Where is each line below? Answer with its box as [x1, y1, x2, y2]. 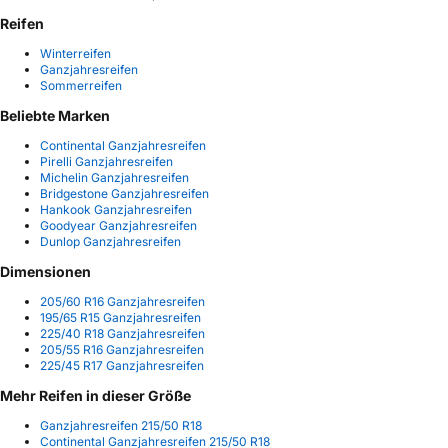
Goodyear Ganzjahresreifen [40, 217, 197, 233]
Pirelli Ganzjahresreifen [40, 153, 173, 169]
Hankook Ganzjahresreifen [40, 201, 192, 217]
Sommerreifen [40, 77, 122, 93]
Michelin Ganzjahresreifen [40, 169, 189, 185]
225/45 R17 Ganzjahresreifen [40, 357, 204, 373]
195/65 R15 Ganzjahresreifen [40, 309, 201, 325]
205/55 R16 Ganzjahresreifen [40, 341, 204, 357]
